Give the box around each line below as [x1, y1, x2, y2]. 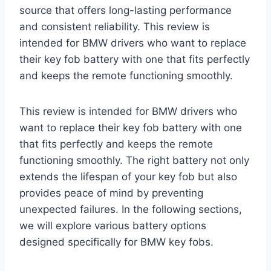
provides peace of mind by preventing [19, 187, 203, 200]
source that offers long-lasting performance [19, 4, 232, 17]
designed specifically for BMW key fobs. [19, 236, 214, 249]
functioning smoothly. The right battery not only [19, 154, 249, 167]
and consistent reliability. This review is [19, 21, 210, 33]
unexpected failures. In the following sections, [19, 203, 242, 216]
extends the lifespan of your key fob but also [19, 171, 237, 183]
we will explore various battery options [19, 220, 206, 232]
